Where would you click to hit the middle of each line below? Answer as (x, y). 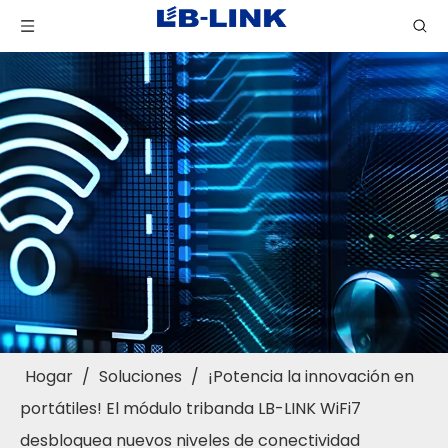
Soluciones (140, 376)
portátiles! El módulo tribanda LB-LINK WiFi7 (190, 408)
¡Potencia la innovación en (311, 376)
